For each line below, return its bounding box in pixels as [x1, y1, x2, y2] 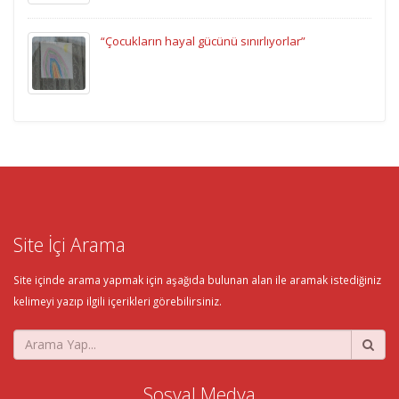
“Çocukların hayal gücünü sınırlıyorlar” [101, 32, 305, 49]
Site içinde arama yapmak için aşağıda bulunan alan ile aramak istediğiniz [13, 272, 381, 287]
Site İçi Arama [13, 231, 126, 257]
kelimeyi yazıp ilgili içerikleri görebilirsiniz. [13, 293, 222, 308]
